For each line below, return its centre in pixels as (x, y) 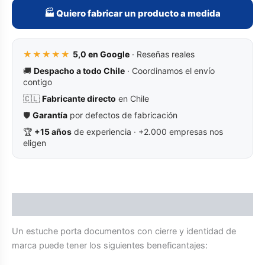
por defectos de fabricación (122, 115)
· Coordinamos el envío (170, 70)
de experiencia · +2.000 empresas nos (147, 131)
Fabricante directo (79, 98)
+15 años (53, 131)
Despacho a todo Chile (79, 70)
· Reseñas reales (162, 54)
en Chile (132, 98)
